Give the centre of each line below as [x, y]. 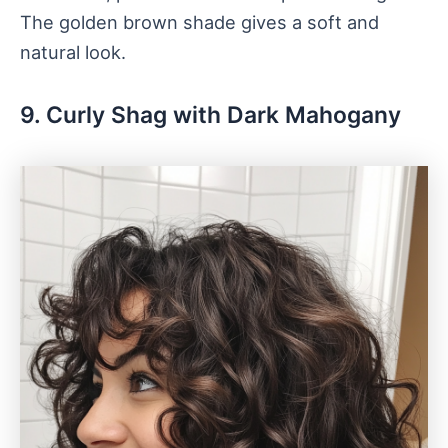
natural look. [73, 51]
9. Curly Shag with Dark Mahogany [210, 114]
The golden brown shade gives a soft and [199, 21]
